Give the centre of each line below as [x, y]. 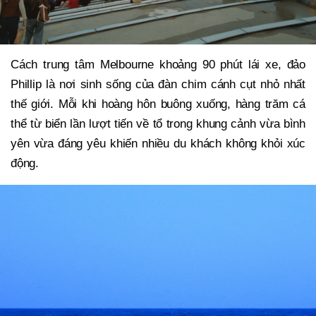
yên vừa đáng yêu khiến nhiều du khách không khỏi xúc [158, 144]
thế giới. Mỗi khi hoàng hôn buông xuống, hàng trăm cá [158, 104]
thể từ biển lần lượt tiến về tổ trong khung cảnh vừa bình [158, 124]
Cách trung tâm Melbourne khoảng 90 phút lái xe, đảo [158, 65]
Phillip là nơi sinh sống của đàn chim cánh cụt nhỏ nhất [158, 85]
